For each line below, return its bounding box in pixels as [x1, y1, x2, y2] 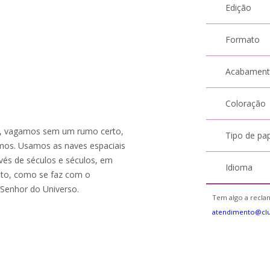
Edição [225, 2, 252, 13]
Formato [225, 34, 260, 45]
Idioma [225, 162, 253, 173]
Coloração [225, 98, 266, 109]
